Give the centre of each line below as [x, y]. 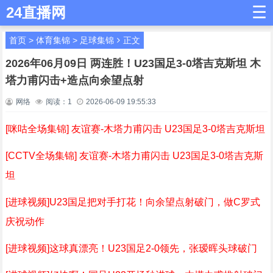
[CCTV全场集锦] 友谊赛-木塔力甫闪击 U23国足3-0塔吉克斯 [134, 156]
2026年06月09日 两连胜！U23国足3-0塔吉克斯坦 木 [133, 63]
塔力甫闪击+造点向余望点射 [74, 80]
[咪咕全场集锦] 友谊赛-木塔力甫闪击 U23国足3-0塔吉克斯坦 [135, 129]
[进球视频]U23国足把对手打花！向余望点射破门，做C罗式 [133, 202]
